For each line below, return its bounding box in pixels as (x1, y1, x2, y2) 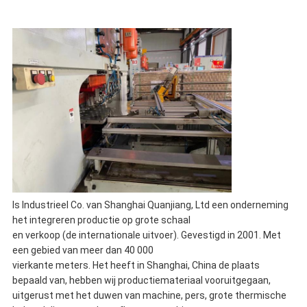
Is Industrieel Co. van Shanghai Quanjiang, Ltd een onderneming (12, 199, 288, 211)
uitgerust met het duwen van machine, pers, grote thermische (12, 290, 286, 302)
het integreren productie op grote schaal (12, 214, 191, 226)
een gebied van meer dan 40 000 (12, 245, 153, 256)
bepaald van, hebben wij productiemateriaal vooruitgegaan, (12, 275, 271, 286)
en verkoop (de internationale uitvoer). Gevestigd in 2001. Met (12, 230, 281, 241)
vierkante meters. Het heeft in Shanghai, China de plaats (12, 260, 260, 271)
